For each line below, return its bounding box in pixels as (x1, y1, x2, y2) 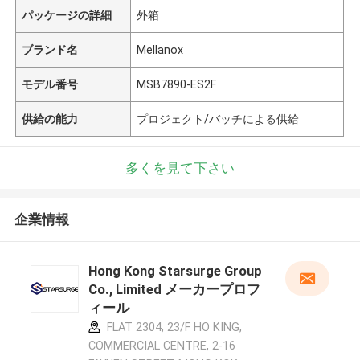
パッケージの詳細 (22, 8, 112, 22)
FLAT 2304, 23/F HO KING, (103, 321, 242, 334)
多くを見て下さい (125, 159, 235, 176)
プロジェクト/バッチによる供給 (137, 112, 300, 125)
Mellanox (137, 43, 184, 56)
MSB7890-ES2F (137, 77, 217, 91)
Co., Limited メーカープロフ (88, 281, 260, 298)
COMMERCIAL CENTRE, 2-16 (88, 339, 235, 353)
